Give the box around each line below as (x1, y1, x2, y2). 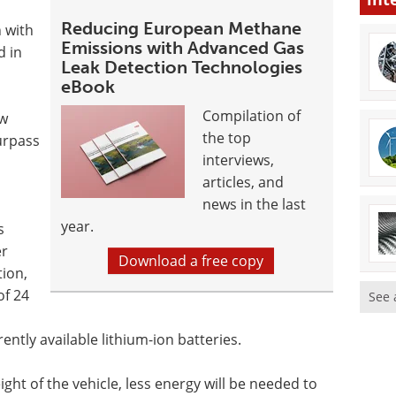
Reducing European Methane (61, 17, 302, 39)
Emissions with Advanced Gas (61, 36, 305, 58)
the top (202, 127, 252, 148)
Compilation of (202, 105, 301, 126)
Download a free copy (118, 250, 263, 270)
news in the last (202, 194, 307, 214)
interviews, (202, 149, 275, 170)
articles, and (202, 171, 285, 192)
